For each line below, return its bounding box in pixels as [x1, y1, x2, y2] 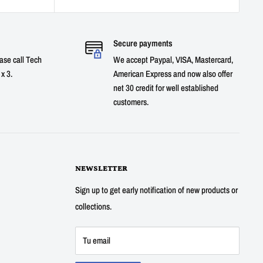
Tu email [83, 234, 110, 247]
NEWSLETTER [75, 164, 127, 174]
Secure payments [113, 37, 173, 50]
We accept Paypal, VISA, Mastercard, [113, 53, 233, 66]
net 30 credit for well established [113, 82, 218, 95]
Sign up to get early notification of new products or [75, 184, 238, 197]
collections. [75, 200, 113, 213]
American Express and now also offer [113, 68, 232, 80]
